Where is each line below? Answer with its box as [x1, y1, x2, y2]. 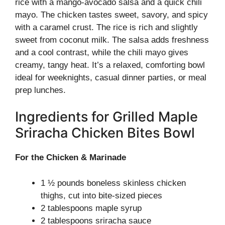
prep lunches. [15, 85, 66, 95]
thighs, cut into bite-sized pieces [41, 190, 162, 200]
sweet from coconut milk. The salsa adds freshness [15, 35, 209, 45]
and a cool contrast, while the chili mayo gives [15, 47, 188, 57]
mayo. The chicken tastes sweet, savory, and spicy [15, 10, 208, 20]
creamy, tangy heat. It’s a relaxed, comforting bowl [15, 60, 205, 70]
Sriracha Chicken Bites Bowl [15, 125, 195, 141]
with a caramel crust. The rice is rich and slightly [15, 22, 198, 32]
